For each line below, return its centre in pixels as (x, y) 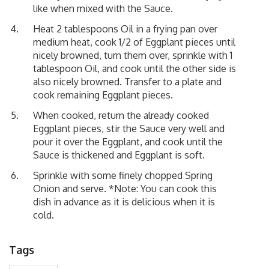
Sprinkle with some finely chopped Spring (123, 175)
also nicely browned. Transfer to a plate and (127, 81)
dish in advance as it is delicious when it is (124, 201)
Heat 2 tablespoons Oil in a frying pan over (125, 29)
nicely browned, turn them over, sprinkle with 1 (133, 55)
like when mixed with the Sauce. (103, 8)
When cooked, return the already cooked (121, 115)
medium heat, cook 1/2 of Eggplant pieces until (134, 42)
